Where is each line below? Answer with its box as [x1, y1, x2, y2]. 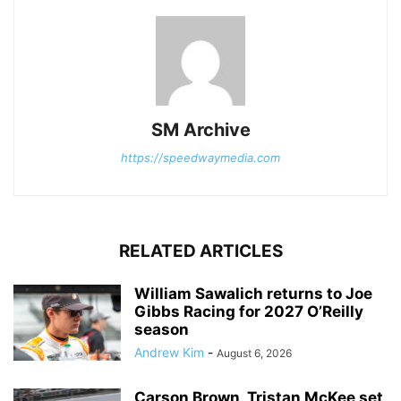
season [134, 320, 189, 339]
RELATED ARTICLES [118, 241, 283, 262]
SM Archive [150, 119, 251, 141]
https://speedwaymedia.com [121, 150, 280, 166]
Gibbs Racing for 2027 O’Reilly [134, 303, 363, 321]
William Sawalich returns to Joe [134, 285, 372, 303]
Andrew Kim [134, 345, 204, 361]
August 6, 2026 [217, 346, 292, 361]
